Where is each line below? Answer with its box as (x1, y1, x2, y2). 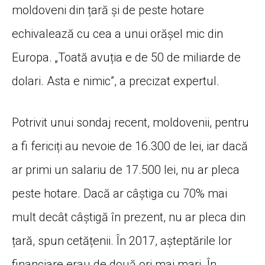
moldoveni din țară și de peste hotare (12, 2, 204, 17)
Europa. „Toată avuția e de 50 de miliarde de (12, 50, 241, 64)
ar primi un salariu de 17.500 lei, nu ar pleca (12, 162, 240, 177)
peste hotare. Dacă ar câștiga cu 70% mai (12, 186, 227, 201)
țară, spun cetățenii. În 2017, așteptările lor (12, 233, 232, 248)
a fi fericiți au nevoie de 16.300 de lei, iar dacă (12, 138, 248, 153)
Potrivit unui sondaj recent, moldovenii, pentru (12, 115, 249, 130)
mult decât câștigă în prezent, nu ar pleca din (12, 209, 245, 224)
